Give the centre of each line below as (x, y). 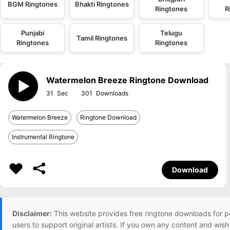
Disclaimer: (32, 213)
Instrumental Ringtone (43, 137)
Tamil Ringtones (102, 38)
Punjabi (33, 33)
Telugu (171, 33)
